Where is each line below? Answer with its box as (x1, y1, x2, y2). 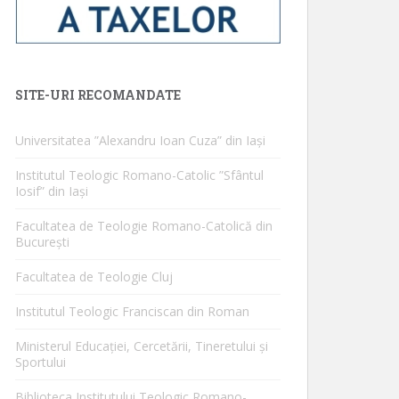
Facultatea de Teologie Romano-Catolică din (15, 216, 273, 234)
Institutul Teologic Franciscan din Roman (15, 302, 249, 320)
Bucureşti (15, 232, 69, 250)
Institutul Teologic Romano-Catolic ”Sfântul (15, 166, 264, 183)
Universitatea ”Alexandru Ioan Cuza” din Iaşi (15, 131, 265, 149)
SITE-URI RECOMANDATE (15, 85, 181, 103)
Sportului (15, 353, 66, 370)
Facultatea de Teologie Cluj (15, 267, 173, 285)
